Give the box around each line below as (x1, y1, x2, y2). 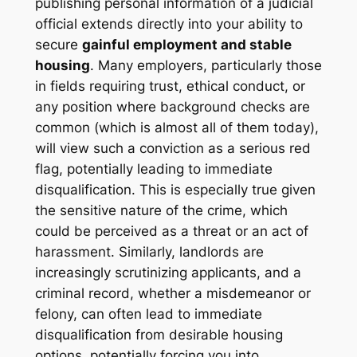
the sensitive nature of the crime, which (34, 202, 288, 218)
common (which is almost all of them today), (34, 119, 319, 135)
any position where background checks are (34, 98, 310, 115)
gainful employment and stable (81, 36, 292, 53)
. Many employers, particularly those (89, 57, 322, 73)
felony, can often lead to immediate (34, 305, 262, 322)
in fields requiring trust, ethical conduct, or (34, 77, 305, 94)
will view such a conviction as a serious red (34, 139, 311, 156)
